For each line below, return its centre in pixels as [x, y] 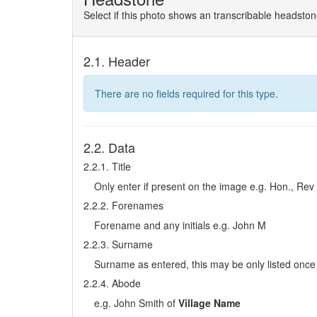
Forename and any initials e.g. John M [180, 225]
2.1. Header [117, 61]
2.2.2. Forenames [123, 205]
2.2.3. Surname [118, 244]
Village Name [209, 303]
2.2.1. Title [107, 166]
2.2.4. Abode [112, 283]
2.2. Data [109, 147]
